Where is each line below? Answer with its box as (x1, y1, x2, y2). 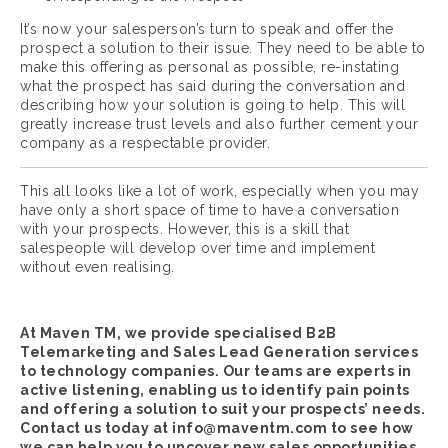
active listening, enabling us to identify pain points (20, 382, 410, 399)
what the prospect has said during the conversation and (20, 78, 405, 95)
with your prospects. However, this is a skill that (20, 221, 349, 238)
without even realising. (20, 259, 175, 276)
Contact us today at (20, 420, 172, 437)
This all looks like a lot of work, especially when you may (20, 183, 419, 200)
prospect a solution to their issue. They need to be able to (20, 40, 426, 57)
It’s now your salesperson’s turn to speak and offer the (20, 21, 394, 38)
